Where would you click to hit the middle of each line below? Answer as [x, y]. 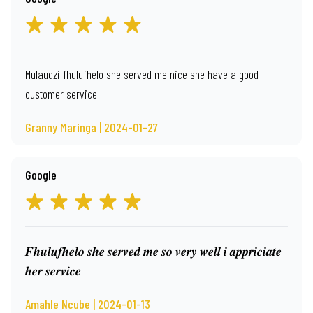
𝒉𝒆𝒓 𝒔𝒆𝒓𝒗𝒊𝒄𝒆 [53, 270]
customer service [61, 94]
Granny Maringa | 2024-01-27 [92, 127]
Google [41, 175]
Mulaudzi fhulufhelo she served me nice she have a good [142, 74]
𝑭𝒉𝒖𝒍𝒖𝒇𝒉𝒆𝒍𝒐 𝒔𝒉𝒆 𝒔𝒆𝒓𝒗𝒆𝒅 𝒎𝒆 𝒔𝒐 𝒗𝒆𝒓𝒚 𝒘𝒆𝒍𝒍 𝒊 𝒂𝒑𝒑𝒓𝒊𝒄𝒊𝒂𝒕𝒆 [153, 251]
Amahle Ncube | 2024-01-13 [88, 304]
